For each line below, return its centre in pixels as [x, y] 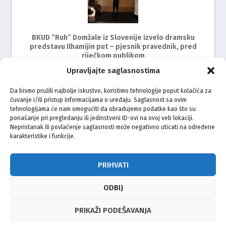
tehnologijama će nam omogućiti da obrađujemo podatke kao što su [103, 109]
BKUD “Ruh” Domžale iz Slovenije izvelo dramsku [113, 37]
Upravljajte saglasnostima [113, 71]
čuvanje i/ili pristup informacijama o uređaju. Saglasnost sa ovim [98, 100]
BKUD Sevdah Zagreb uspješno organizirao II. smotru [113, 151]
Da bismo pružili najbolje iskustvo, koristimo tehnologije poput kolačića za [111, 91]
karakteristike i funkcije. [43, 136]
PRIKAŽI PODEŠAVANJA [113, 210]
